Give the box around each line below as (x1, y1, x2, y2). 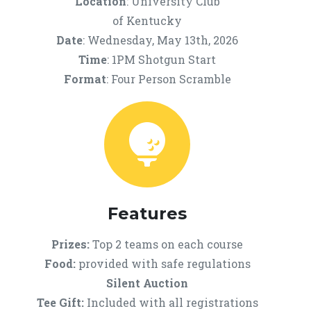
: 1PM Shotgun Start (107, 52, 216, 67)
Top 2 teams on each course (90, 237, 243, 251)
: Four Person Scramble (106, 72, 231, 86)
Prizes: (51, 237, 90, 251)
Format (63, 72, 106, 86)
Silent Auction (106, 276, 188, 290)
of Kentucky (112, 13, 182, 28)
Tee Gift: (36, 295, 84, 310)
